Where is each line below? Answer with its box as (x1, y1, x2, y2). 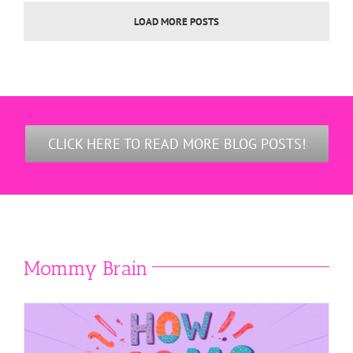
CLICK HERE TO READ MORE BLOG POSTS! (47, 135, 306, 154)
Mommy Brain (24, 256, 148, 281)
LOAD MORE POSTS (134, 15, 219, 29)
